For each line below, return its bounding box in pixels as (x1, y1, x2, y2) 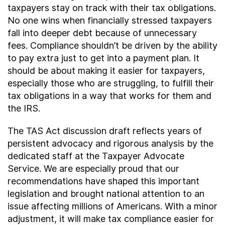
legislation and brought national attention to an (8, 188, 204, 199)
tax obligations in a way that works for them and (8, 90, 211, 101)
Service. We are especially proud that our (8, 163, 179, 174)
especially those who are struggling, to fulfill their (8, 77, 214, 88)
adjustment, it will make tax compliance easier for (8, 213, 214, 224)
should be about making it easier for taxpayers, (8, 65, 205, 76)
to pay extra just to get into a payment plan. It (8, 52, 199, 63)
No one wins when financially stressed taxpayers (8, 15, 212, 26)
